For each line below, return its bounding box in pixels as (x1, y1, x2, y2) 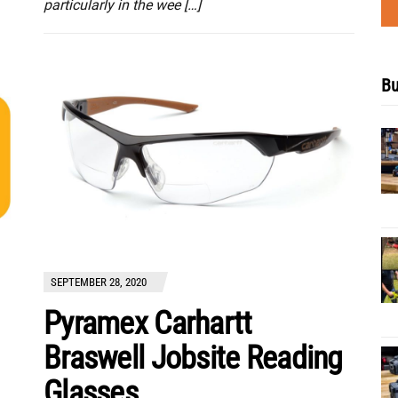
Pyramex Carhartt (44, 304, 252, 342)
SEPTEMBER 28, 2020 (51, 275, 147, 289)
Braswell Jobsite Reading (44, 338, 343, 377)
